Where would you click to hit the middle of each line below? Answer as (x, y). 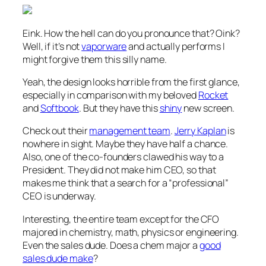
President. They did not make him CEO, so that (119, 170)
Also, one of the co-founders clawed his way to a (123, 157)
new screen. (208, 108)
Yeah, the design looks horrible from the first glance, (131, 82)
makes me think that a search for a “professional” (126, 183)
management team (130, 131)
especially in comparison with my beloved (110, 95)
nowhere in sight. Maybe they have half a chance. (126, 144)
